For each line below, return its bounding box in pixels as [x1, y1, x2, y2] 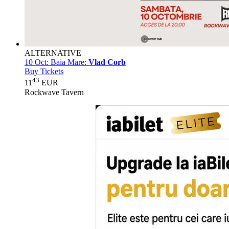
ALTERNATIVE [25, 49, 81, 58]
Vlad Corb [88, 58, 126, 67]
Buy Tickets [25, 67, 63, 76]
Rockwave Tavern [25, 87, 84, 97]
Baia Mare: [49, 58, 88, 67]
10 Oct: [25, 58, 49, 67]
